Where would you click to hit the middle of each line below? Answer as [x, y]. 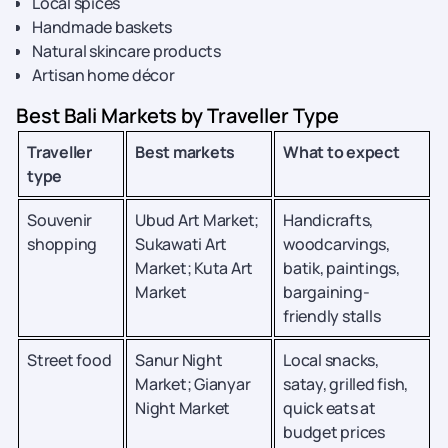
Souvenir [59, 220]
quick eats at [329, 408]
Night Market [182, 408]
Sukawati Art [181, 244]
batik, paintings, [341, 268]
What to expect [341, 152]
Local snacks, [331, 360]
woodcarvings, [336, 244]
